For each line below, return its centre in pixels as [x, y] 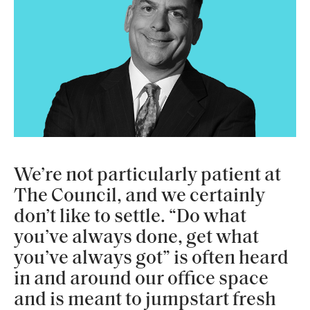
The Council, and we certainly [139, 197]
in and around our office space [141, 280]
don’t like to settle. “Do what [130, 218]
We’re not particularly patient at [147, 176]
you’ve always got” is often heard [151, 259]
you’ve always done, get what [136, 238]
